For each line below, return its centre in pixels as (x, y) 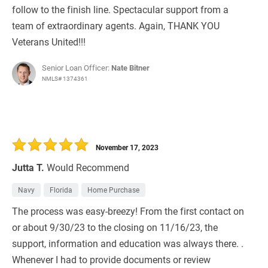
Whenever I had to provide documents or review (111, 260)
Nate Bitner (130, 68)
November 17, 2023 (127, 147)
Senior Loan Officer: (77, 68)
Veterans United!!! (49, 42)
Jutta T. (28, 167)
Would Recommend (88, 167)
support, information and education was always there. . (128, 243)
